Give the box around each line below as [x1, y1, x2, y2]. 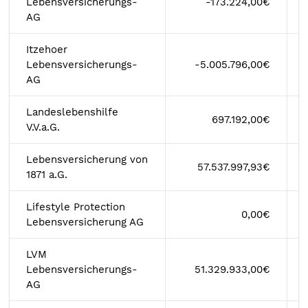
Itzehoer [26, 43, 67, 56]
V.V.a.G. [26, 121, 60, 133]
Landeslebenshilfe [26, 106, 118, 118]
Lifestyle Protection [26, 201, 125, 213]
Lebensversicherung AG [26, 216, 144, 228]
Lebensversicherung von [26, 153, 148, 166]
